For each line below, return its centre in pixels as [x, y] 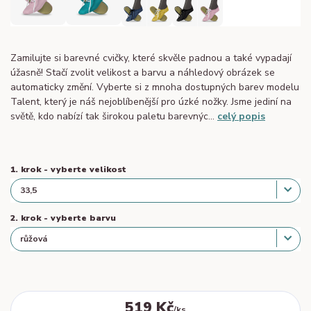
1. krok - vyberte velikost [68, 170]
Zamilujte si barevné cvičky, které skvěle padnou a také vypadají [151, 58]
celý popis [241, 117]
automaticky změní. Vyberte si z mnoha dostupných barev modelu [155, 87]
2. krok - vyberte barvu [63, 218]
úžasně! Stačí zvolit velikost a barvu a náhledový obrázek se [143, 73]
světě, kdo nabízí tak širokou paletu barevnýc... [114, 117]
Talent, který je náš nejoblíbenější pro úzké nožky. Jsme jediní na [151, 102]
